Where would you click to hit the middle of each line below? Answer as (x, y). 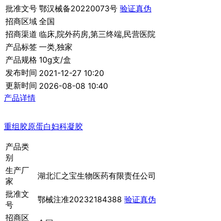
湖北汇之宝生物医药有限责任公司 (97, 176)
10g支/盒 (55, 60)
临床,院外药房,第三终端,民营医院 (97, 34)
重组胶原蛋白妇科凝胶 (43, 127)
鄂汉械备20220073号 (79, 9)
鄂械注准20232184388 (81, 200)
